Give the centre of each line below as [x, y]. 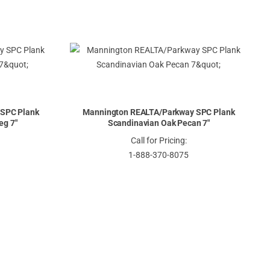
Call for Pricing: [159, 140]
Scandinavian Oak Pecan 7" [159, 123]
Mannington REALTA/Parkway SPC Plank [159, 112]
